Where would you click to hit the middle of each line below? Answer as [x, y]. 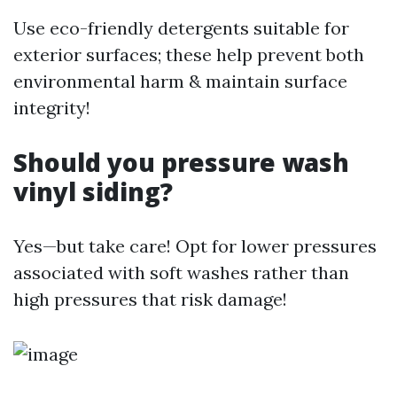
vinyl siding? [93, 191]
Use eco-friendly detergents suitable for [181, 28]
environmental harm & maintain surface [180, 81]
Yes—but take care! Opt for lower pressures [195, 246]
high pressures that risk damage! [150, 299]
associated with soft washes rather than [181, 272]
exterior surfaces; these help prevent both [189, 54]
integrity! [52, 108]
